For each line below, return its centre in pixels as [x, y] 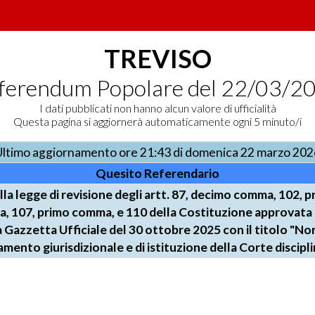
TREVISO [157, 58]
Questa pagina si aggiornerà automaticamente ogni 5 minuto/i [157, 121]
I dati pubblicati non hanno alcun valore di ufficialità [157, 108]
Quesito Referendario [157, 173]
